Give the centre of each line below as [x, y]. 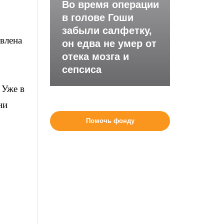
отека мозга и [96, 56]
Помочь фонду [110, 121]
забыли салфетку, [107, 30]
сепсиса [82, 69]
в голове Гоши [98, 17]
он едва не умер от [109, 43]
